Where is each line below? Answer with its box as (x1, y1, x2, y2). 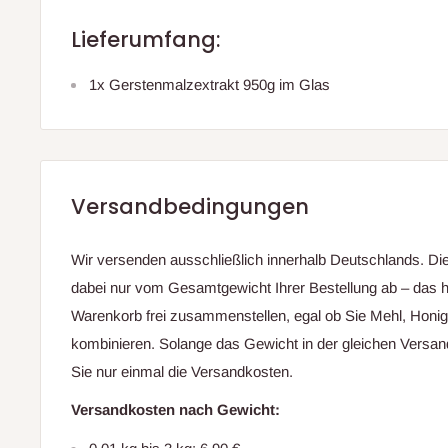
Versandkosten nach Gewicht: (71, 401, 280, 419)
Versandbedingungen (71, 192, 309, 222)
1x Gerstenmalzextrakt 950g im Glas (89, 76, 330, 94)
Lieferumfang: (71, 24, 221, 54)
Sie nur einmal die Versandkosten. (71, 362, 293, 380)
